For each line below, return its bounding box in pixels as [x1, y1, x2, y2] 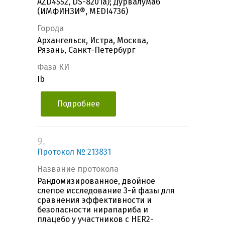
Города [37, 24, 64, 34]
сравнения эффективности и [37, 195, 152, 205]
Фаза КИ [37, 62, 69, 72]
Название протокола [37, 164, 119, 174]
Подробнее [57, 99, 100, 109]
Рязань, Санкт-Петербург [37, 45, 135, 55]
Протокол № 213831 [37, 147, 111, 157]
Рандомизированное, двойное [37, 176, 155, 186]
